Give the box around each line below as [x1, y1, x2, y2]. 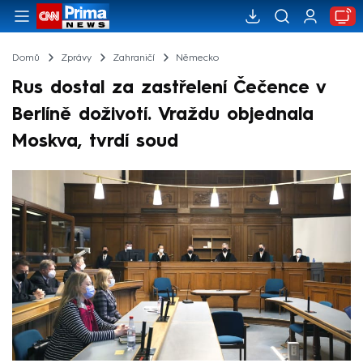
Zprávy [60, 53, 92, 63]
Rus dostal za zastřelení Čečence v [12, 79, 326, 97]
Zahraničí [112, 53, 155, 63]
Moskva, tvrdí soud [12, 132, 178, 151]
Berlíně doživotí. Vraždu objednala [12, 105, 314, 124]
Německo [175, 53, 219, 63]
